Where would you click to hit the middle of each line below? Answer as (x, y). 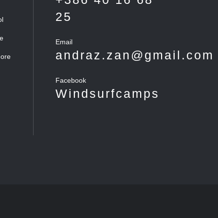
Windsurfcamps (107, 93)
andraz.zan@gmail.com (135, 55)
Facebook (71, 80)
